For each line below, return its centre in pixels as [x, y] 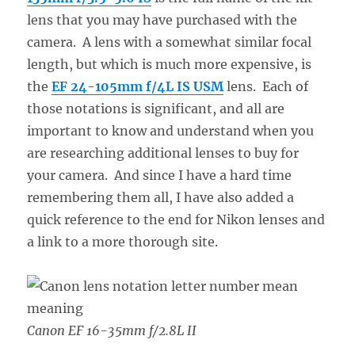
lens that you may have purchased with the [162, 19]
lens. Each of [266, 86]
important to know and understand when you [171, 130]
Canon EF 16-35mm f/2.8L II [112, 330]
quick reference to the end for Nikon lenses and [176, 219]
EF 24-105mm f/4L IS [123, 86]
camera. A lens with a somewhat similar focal [170, 42]
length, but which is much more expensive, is [170, 64]
